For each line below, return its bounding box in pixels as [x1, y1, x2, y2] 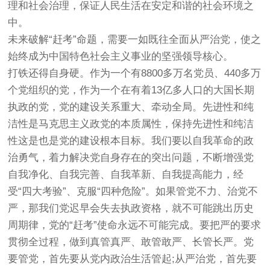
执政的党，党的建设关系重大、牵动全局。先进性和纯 [8, 101, 254, 113]
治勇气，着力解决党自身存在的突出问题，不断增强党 [8, 152, 254, 163]
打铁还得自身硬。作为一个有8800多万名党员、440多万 [8, 67, 262, 79]
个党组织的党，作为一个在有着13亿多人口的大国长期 [8, 84, 255, 96]
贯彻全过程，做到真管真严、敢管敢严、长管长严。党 [8, 236, 254, 248]
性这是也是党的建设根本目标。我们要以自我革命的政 [8, 135, 254, 146]
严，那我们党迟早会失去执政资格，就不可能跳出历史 [8, 202, 254, 214]
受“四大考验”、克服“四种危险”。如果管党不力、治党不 [8, 186, 259, 197]
